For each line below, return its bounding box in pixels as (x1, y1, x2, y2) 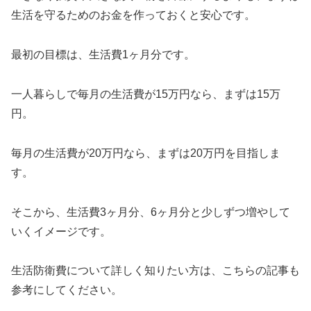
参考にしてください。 (11, 284, 122, 296)
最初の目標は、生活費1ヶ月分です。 (11, 49, 195, 61)
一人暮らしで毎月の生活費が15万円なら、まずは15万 (11, 88, 280, 101)
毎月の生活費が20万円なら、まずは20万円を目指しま (11, 146, 280, 159)
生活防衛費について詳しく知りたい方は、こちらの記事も (11, 264, 300, 277)
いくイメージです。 (11, 225, 111, 237)
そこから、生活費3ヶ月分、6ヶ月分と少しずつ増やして (11, 205, 290, 218)
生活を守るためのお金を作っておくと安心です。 (11, 9, 255, 22)
